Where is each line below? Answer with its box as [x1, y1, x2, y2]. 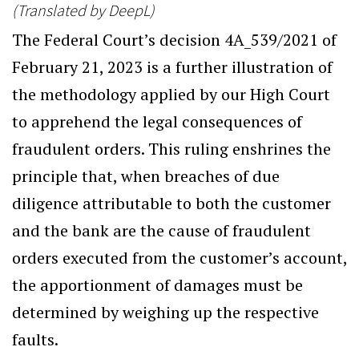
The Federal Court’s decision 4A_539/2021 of [12, 29, 337, 50]
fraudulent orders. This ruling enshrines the [12, 138, 331, 159]
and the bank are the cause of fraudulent [12, 220, 311, 241]
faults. [12, 329, 58, 350]
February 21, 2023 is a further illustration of [12, 56, 333, 78]
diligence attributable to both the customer [12, 192, 331, 214]
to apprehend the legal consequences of [12, 111, 302, 132]
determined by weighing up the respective [12, 301, 319, 323]
